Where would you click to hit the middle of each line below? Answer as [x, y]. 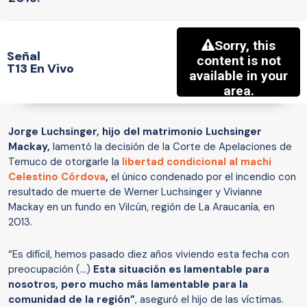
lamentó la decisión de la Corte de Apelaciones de [171, 147]
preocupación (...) [51, 270]
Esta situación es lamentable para [181, 270]
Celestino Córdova [57, 177]
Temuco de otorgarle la [64, 162]
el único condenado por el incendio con [202, 177]
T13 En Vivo [40, 68]
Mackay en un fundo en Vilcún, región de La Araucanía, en [142, 207]
